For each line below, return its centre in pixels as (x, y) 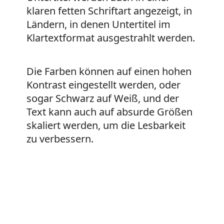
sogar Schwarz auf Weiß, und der (102, 98)
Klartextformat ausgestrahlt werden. (110, 38)
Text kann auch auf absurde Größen (109, 112)
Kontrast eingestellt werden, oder (103, 85)
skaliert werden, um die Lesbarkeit (106, 125)
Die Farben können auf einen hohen (109, 71)
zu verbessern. (60, 139)
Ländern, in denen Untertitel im (98, 24)
